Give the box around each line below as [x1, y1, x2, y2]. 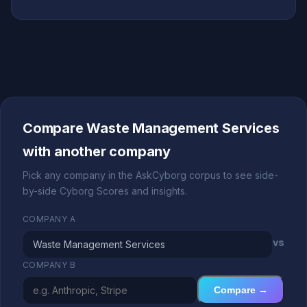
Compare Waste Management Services [23, 120, 280, 136]
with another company [23, 143, 171, 160]
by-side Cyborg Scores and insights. [23, 185, 187, 197]
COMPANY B [23, 260, 76, 270]
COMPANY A [23, 214, 76, 224]
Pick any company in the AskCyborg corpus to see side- [23, 169, 278, 181]
